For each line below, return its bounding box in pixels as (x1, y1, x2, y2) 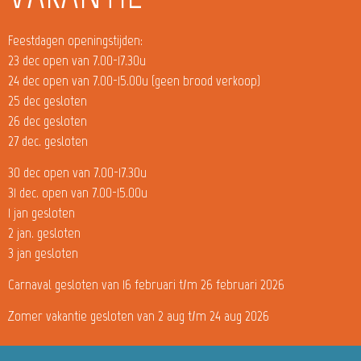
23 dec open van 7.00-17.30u (8, 51, 146, 69)
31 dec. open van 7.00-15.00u (8, 183, 147, 201)
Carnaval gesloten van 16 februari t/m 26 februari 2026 (8, 275, 284, 293)
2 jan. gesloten (8, 223, 81, 242)
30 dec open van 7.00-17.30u (8, 163, 147, 181)
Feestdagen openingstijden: (8, 31, 143, 49)
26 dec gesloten (8, 111, 87, 130)
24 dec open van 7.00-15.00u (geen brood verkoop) (8, 71, 260, 89)
